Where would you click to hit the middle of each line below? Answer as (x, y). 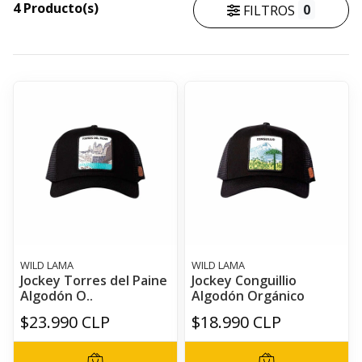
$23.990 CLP (65, 322)
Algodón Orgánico (248, 296)
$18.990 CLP (236, 322)
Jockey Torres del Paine (94, 280)
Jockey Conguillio (244, 280)
